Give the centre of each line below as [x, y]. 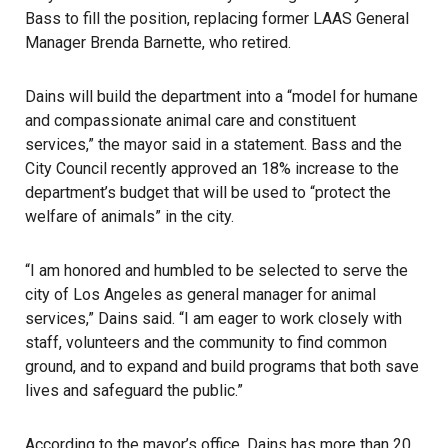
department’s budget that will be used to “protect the [208, 192]
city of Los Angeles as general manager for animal [200, 294]
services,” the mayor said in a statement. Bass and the [213, 144]
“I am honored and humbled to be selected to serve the [216, 270]
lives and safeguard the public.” [134, 390]
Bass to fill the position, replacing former [169, 18]
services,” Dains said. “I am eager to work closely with [213, 318]
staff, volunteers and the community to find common [206, 342]
